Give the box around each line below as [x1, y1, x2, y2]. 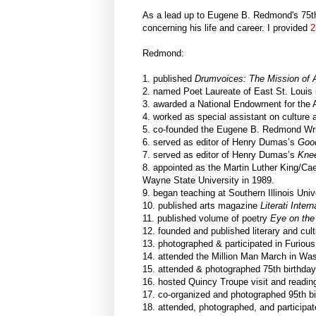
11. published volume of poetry [142, 213, 270, 224]
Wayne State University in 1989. [142, 175, 274, 186]
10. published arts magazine [142, 200, 260, 212]
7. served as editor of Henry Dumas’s [142, 150, 298, 161]
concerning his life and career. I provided [142, 23, 310, 34]
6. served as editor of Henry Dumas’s [142, 137, 298, 148]
